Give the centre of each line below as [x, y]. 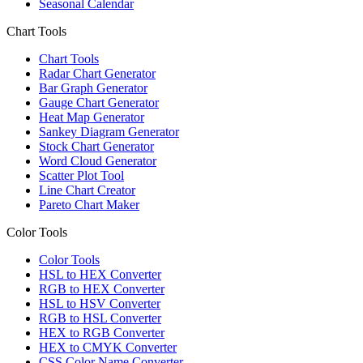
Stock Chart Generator [96, 147]
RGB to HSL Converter [100, 318]
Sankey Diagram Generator [109, 132]
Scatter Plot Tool [81, 176]
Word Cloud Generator [98, 161]
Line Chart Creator [87, 190]
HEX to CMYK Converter [108, 348]
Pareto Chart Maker [89, 205]
